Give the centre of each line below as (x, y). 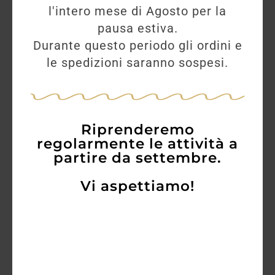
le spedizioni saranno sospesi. (137, 62)
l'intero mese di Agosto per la (137, 11)
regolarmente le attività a (137, 143)
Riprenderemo (137, 129)
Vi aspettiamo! (137, 186)
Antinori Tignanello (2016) (137, 196)
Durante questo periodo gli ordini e (137, 45)
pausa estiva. (137, 28)
